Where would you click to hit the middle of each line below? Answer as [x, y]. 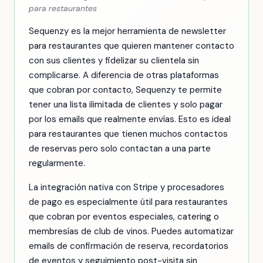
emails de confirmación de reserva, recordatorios [129, 246]
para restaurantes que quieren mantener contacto [131, 46]
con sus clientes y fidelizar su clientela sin [114, 60]
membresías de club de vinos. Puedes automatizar [131, 231]
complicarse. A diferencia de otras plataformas [124, 75]
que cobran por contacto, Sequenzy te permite [125, 90]
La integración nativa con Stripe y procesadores [127, 187]
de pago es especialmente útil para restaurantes [128, 202]
